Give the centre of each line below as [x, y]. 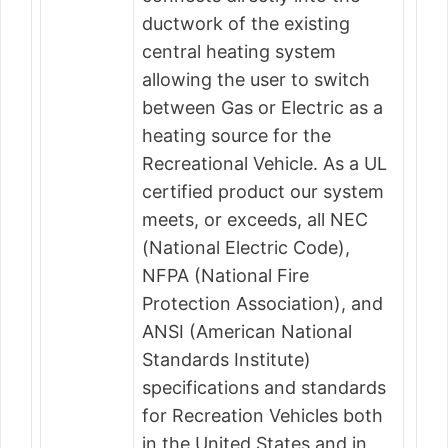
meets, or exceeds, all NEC [255, 219]
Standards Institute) [226, 359]
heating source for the [236, 135]
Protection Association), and [262, 303]
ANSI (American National [247, 331]
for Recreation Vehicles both [262, 415]
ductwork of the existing [246, 23]
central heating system [239, 51]
